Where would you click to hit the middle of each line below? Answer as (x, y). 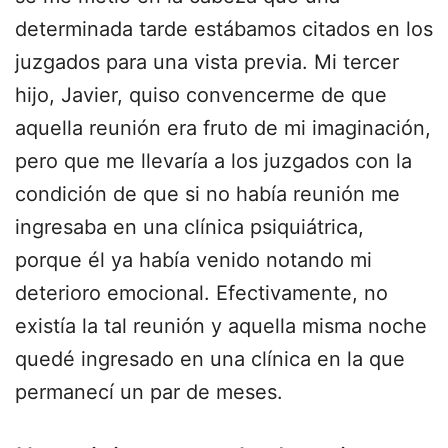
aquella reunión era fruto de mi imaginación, (223, 128)
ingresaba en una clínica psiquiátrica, (189, 227)
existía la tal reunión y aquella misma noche (221, 326)
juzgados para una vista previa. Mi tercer (207, 62)
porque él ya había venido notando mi (193, 260)
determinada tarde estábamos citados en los (224, 29)
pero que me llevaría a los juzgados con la (213, 161)
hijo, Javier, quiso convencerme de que (201, 95)
